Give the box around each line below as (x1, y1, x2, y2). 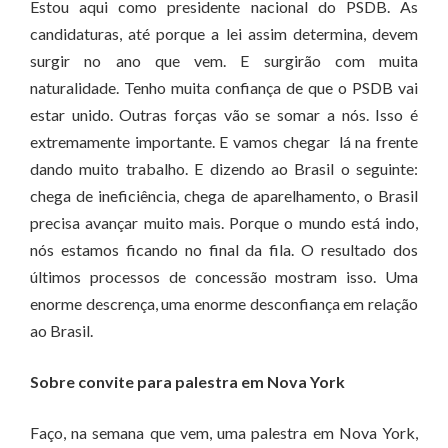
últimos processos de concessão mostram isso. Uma (30, 267, 418, 286)
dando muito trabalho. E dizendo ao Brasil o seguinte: (30, 159, 418, 178)
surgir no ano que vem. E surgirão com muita (30, 51, 418, 70)
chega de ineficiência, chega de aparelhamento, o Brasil (30, 186, 418, 205)
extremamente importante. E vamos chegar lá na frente (30, 132, 418, 151)
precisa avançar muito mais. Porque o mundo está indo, (30, 213, 418, 232)
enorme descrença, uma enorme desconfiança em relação (30, 294, 418, 313)
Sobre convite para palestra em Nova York (30, 372, 345, 391)
